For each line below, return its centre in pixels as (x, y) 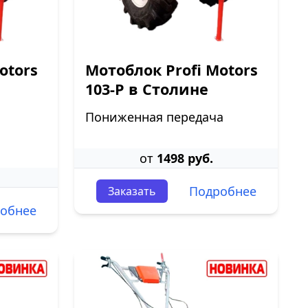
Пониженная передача (154, 117)
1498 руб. (185, 158)
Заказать (132, 191)
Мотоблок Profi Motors (172, 70)
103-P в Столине (147, 89)
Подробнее (222, 191)
